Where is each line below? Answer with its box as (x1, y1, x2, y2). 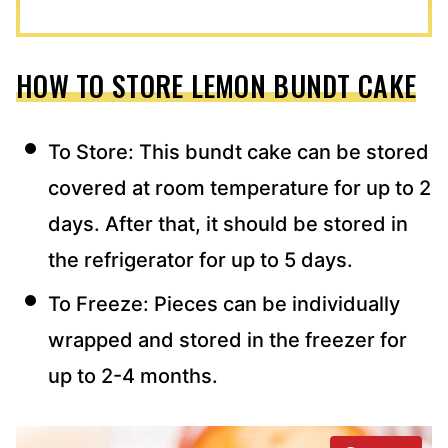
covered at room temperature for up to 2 (48, 175, 431, 200)
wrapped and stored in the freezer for (48, 327, 407, 352)
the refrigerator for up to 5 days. (48, 247, 353, 272)
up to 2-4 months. (48, 363, 223, 388)
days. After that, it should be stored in (48, 211, 408, 236)
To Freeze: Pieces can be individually (48, 291, 400, 316)
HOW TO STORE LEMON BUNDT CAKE (16, 64, 417, 106)
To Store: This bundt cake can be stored (48, 139, 429, 164)
